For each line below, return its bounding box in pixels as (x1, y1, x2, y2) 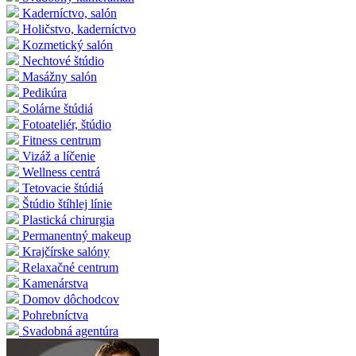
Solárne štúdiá (22, 102, 93, 116)
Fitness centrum (22, 133, 101, 148)
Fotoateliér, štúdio (22, 118, 111, 132)
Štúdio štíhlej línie (22, 197, 112, 211)
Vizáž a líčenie (22, 149, 95, 164)
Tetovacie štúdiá (22, 181, 103, 195)
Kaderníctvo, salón (22, 6, 117, 21)
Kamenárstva (22, 277, 88, 291)
